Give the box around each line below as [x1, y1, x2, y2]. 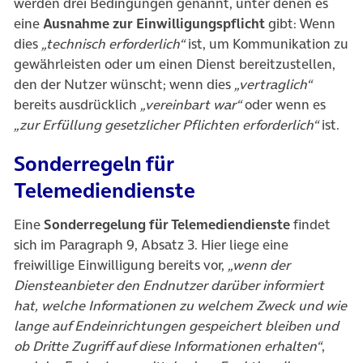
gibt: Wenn [265, 13, 335, 33]
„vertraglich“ [234, 74, 312, 94]
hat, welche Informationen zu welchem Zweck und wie [14, 295, 347, 315]
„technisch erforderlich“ [41, 33, 185, 53]
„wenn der [228, 254, 290, 275]
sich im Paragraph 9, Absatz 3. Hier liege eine [14, 234, 288, 254]
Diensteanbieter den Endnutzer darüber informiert [14, 275, 324, 295]
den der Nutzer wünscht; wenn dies [14, 74, 234, 94]
